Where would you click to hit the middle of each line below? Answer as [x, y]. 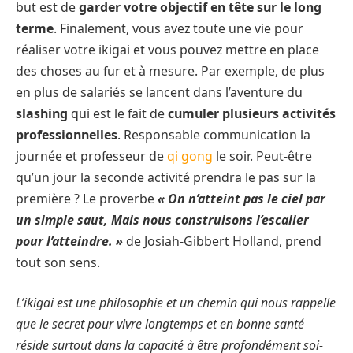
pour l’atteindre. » [69, 241]
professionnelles [67, 134]
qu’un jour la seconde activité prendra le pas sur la [166, 177]
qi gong [190, 156]
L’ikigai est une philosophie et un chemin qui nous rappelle [176, 303]
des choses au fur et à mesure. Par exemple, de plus [170, 71]
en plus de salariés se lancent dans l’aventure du [159, 92]
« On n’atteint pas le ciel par [242, 198]
